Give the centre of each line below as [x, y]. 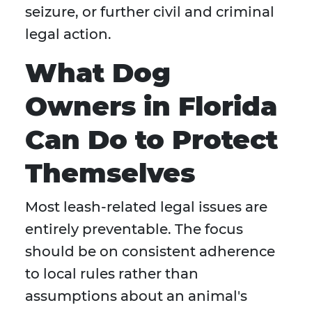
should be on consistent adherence [150, 252]
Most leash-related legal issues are [146, 207]
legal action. [68, 34]
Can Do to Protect [151, 140]
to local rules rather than [112, 274]
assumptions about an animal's [136, 296]
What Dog [98, 73]
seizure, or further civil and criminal [150, 12]
